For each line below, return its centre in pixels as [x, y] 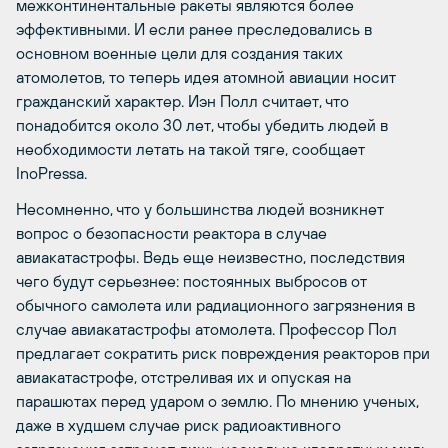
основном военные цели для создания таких [179, 53]
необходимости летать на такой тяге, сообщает [190, 149]
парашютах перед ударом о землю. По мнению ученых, [217, 401]
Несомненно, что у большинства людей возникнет [200, 209]
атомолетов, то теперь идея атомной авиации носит [206, 77]
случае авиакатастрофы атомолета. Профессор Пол [206, 329]
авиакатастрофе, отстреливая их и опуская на [183, 377]
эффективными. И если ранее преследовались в [194, 29]
